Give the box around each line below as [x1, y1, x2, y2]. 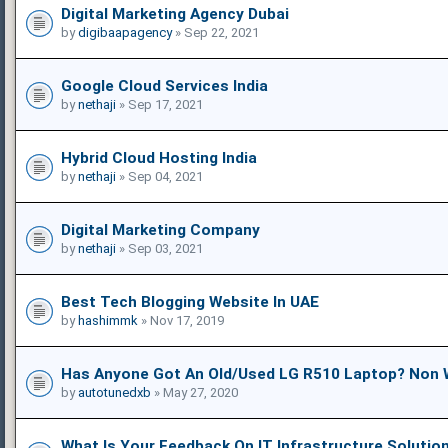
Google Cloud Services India [61, 76, 268, 95]
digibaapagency [78, 24, 172, 40]
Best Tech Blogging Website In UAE [61, 292, 319, 311]
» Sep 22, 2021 [172, 24, 259, 40]
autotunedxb [78, 384, 151, 400]
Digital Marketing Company [61, 220, 260, 239]
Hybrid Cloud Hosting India [61, 148, 257, 167]
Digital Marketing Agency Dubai [61, 4, 289, 23]
